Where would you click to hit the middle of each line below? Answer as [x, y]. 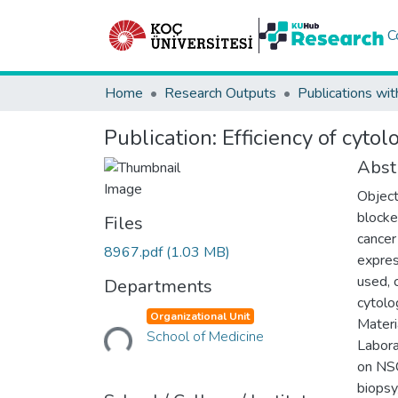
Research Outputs [220, 93]
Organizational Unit [200, 316]
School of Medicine [205, 337]
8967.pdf [135, 252]
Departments [158, 287]
